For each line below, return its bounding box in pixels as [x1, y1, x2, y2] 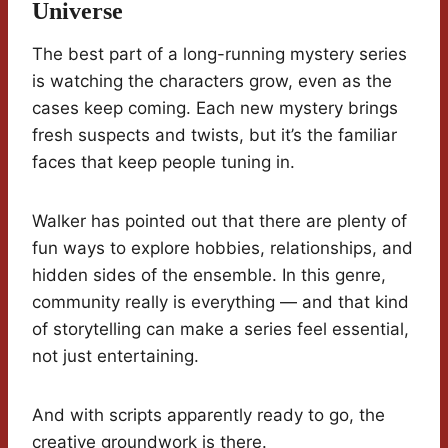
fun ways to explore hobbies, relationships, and [32, 238, 413, 259]
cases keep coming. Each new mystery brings [32, 98, 398, 119]
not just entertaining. [32, 346, 199, 367]
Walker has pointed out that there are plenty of [32, 211, 407, 232]
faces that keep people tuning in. [32, 152, 295, 173]
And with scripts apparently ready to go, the [32, 405, 385, 426]
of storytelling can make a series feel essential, [32, 319, 409, 340]
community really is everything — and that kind [32, 292, 409, 313]
